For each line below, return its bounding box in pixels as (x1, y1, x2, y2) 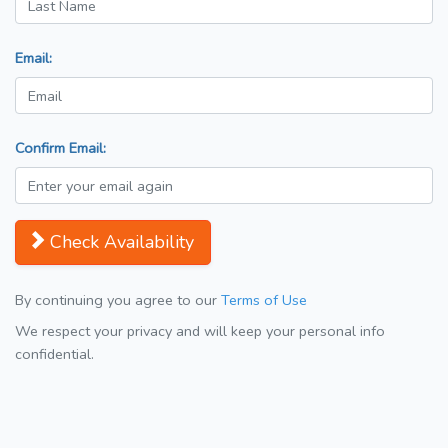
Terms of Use (221, 290, 307, 311)
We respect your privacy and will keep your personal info (15, 321, 385, 342)
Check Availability (50, 230, 194, 255)
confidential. (15, 344, 94, 365)
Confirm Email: (15, 138, 106, 159)
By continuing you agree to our (15, 290, 221, 311)
